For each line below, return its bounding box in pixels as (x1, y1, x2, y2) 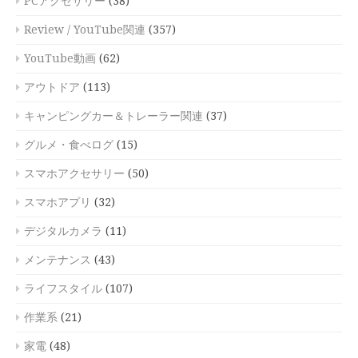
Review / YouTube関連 (24, 23, 145, 37)
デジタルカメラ (24, 225, 102, 238)
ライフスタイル (24, 282, 102, 296)
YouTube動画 (24, 52, 96, 66)
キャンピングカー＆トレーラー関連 (24, 109, 203, 123)
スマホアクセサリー (24, 167, 125, 181)
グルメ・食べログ (24, 138, 113, 152)
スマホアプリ (24, 196, 91, 209)
